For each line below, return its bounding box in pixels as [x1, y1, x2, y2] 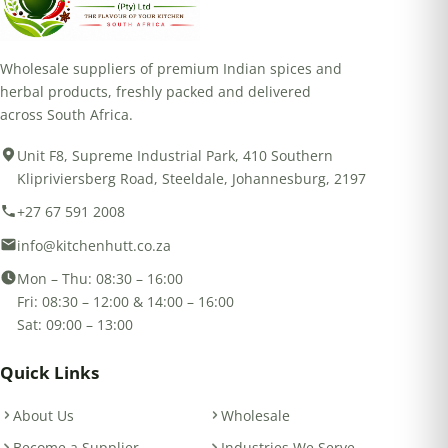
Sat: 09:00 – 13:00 [16, 314, 133, 334]
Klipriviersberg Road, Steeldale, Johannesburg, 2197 [16, 168, 366, 188]
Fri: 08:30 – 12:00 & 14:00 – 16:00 [16, 291, 234, 311]
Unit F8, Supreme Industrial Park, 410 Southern [16, 145, 333, 165]
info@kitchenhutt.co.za [16, 235, 171, 255]
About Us [12, 405, 74, 425]
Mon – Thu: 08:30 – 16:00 [16, 268, 183, 288]
